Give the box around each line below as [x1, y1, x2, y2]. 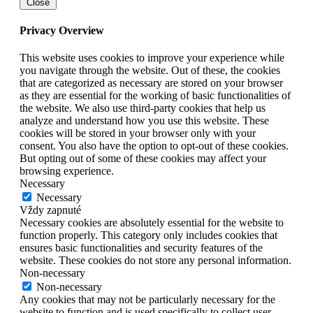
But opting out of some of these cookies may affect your [20, 152, 266, 165]
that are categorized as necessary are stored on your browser [20, 77, 283, 89]
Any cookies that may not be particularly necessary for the [20, 293, 275, 306]
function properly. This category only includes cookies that [20, 229, 277, 242]
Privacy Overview [20, 24, 104, 36]
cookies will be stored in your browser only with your [20, 127, 256, 140]
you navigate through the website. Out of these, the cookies [20, 64, 280, 77]
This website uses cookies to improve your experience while [20, 52, 284, 64]
